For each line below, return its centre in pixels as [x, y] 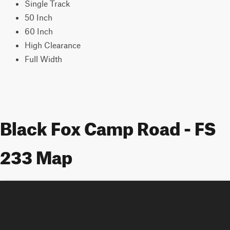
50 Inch [39, 17]
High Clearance [53, 45]
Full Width [43, 59]
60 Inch [39, 31]
